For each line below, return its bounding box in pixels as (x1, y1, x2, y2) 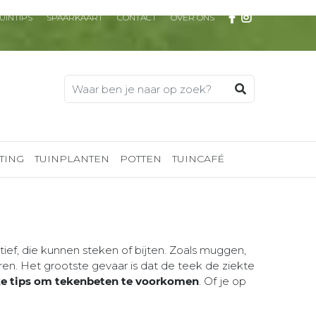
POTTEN (120, 152, 162, 165)
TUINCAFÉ (172, 152, 224, 165)
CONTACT (117, 12, 157, 23)
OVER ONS (171, 12, 214, 23)
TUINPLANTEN (35, 152, 109, 165)
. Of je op (199, 274, 246, 288)
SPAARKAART (47, 12, 103, 23)
